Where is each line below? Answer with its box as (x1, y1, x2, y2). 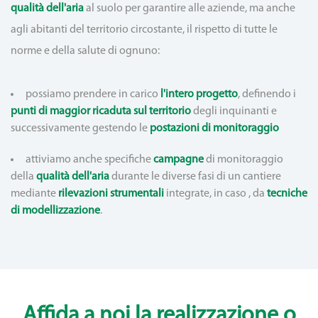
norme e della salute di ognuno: (11, 45, 160, 57)
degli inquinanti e (191, 106, 277, 117)
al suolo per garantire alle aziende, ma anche (84, 3, 295, 14)
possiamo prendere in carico (26, 89, 160, 100)
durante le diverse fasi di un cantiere (109, 171, 281, 182)
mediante (11, 188, 58, 199)
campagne (153, 154, 204, 165)
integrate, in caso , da (166, 188, 267, 199)
